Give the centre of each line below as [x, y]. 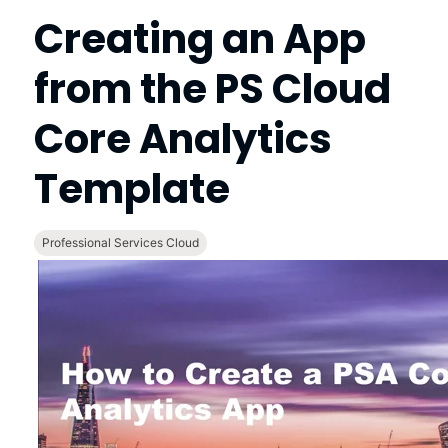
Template [131, 188]
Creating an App [199, 38]
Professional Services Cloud [120, 242]
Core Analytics [182, 138]
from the [124, 88]
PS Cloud [302, 88]
